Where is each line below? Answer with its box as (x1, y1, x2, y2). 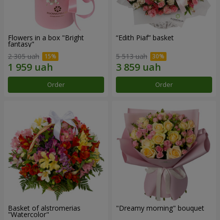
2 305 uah (8, 52, 39, 61)
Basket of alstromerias (8, 203, 81, 213)
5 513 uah (116, 52, 147, 61)
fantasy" (8, 39, 34, 49)
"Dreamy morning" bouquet (116, 203, 204, 213)
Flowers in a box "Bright (8, 32, 84, 42)
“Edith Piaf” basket (116, 32, 174, 42)
